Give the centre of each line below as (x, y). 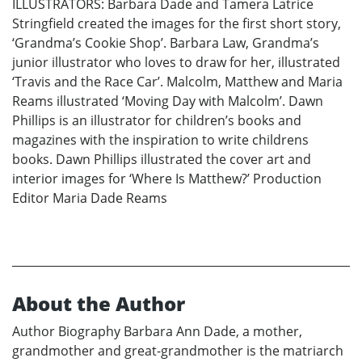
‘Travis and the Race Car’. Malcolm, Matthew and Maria (177, 82)
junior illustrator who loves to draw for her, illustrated (176, 63)
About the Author (99, 304)
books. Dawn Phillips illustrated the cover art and (162, 160)
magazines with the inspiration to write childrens (160, 140)
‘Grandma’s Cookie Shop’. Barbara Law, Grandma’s (166, 43)
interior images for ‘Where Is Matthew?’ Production (167, 179)
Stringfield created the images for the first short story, (177, 24)
